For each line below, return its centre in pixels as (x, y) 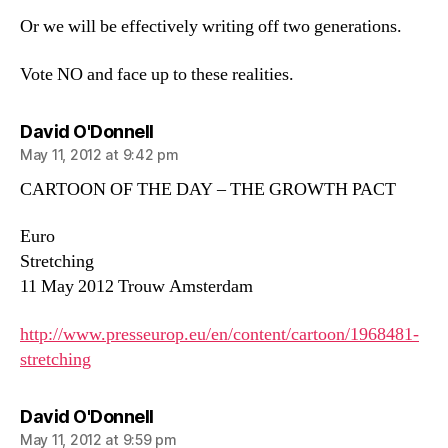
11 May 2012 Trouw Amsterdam (136, 286)
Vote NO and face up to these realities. (157, 74)
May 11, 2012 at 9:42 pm (99, 154)
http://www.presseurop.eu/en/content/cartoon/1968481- (219, 334)
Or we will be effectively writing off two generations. (211, 26)
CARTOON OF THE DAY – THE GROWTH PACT (208, 189)
